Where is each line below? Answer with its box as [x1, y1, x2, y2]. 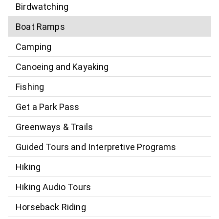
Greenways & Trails [16, 121, 93, 132]
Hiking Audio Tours [16, 181, 91, 192]
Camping [16, 41, 52, 52]
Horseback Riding [16, 201, 86, 212]
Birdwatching [16, 1, 69, 12]
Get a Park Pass [16, 101, 80, 112]
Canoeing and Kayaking [16, 61, 109, 72]
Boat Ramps [16, 21, 65, 32]
